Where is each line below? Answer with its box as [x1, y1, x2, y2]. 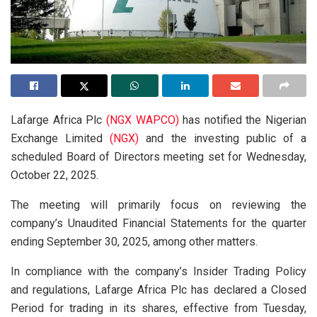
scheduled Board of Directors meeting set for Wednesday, [11, 149, 306, 163]
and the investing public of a [139, 131, 306, 145]
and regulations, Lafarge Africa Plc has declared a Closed [11, 282, 306, 296]
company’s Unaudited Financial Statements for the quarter [11, 216, 306, 230]
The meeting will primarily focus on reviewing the [11, 197, 306, 212]
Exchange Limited [11, 131, 110, 145]
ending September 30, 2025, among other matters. [11, 234, 258, 248]
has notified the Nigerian [178, 113, 306, 127]
